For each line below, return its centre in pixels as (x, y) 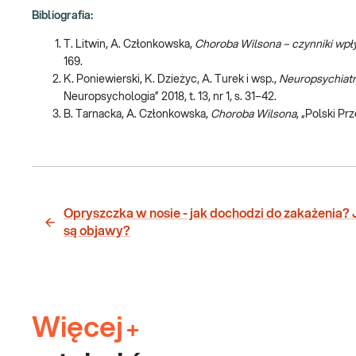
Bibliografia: (62, 15)
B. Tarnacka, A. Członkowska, (137, 114)
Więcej (77, 328)
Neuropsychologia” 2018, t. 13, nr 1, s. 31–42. (170, 97)
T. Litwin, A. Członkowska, (129, 44)
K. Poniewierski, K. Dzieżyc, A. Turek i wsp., (171, 79)
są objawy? (97, 231)
